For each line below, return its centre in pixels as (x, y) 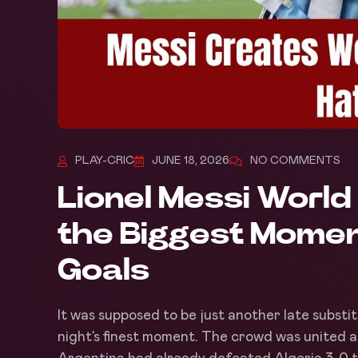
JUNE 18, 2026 (191, 161)
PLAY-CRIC (105, 161)
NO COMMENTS (295, 161)
